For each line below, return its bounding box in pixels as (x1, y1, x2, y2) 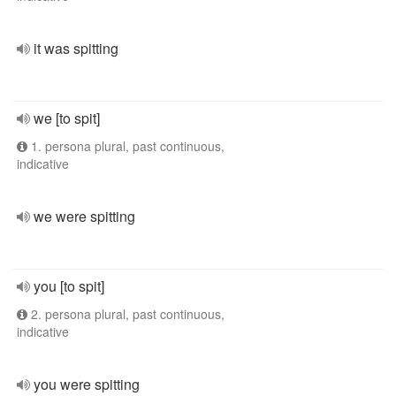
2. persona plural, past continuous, (27, 305, 225, 323)
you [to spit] (34, 276, 104, 296)
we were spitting (34, 206, 135, 226)
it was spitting (34, 38, 118, 58)
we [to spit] (34, 108, 100, 128)
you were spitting (34, 374, 140, 394)
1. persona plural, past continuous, (27, 137, 225, 155)
